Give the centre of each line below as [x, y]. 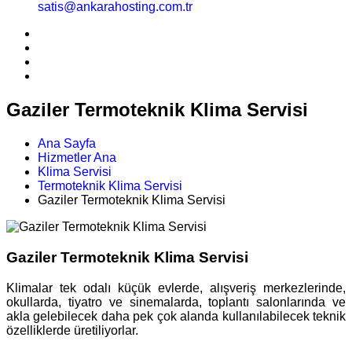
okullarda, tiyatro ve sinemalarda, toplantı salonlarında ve [176, 302]
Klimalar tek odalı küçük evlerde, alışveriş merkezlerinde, [176, 288]
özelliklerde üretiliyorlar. [72, 330]
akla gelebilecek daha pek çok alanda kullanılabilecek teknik [176, 316]
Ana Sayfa [67, 144]
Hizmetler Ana [77, 158]
